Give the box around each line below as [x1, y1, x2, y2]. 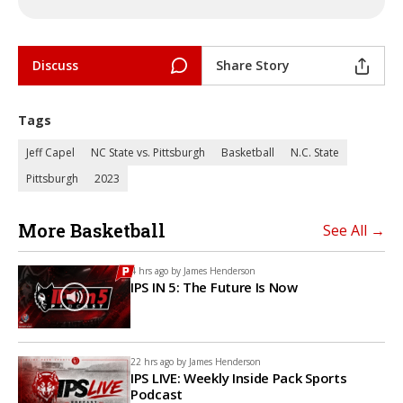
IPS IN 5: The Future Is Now [130, 278, 298, 296]
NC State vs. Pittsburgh [91, 145, 205, 160]
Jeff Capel [26, 145, 75, 160]
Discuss [32, 57, 78, 74]
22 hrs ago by [130, 355, 186, 369]
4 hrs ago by [130, 264, 181, 277]
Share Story [216, 57, 290, 74]
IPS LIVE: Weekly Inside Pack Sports [130, 369, 347, 388]
